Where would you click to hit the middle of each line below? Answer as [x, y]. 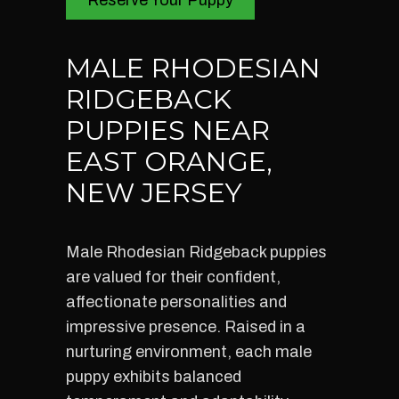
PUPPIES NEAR [168, 130]
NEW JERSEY [154, 193]
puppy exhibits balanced [154, 377]
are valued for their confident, [173, 277]
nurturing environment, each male [189, 352]
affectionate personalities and [176, 302]
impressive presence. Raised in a [186, 327]
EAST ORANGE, [169, 162]
